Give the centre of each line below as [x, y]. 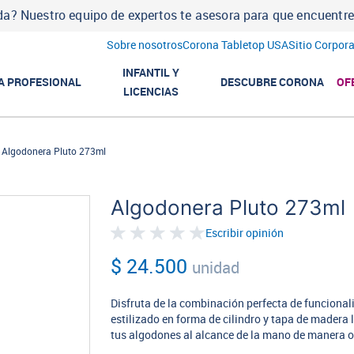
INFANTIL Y [151, 72]
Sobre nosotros [144, 45]
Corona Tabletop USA [235, 45]
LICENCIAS [151, 91]
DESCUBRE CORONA [273, 82]
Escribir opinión [245, 233]
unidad [216, 268]
